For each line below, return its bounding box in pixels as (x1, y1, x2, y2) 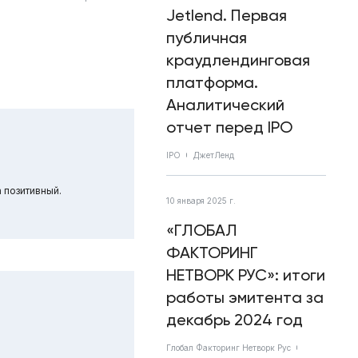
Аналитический (166, 95, 284, 114)
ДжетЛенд (193, 150, 234, 160)
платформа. (166, 73, 258, 92)
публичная (166, 28, 247, 47)
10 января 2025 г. (166, 196, 236, 205)
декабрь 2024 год (166, 310, 303, 329)
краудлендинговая (166, 50, 310, 70)
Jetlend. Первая (166, 6, 287, 25)
